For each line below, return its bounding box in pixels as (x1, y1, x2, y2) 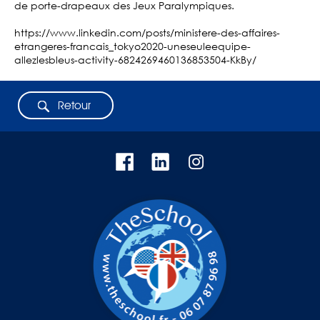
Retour (58, 99, 91, 113)
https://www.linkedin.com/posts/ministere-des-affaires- (14, 26, 280, 40)
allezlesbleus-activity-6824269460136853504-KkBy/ (14, 53, 256, 67)
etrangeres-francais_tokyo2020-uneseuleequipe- (14, 39, 251, 54)
